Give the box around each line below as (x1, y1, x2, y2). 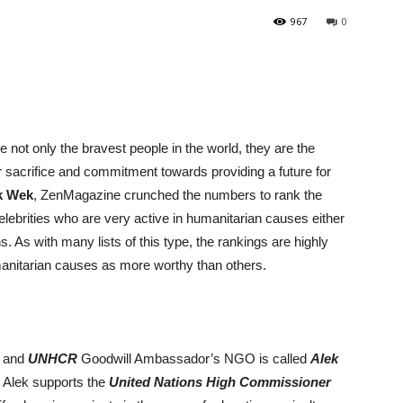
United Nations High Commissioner (109, 374, 331, 390)
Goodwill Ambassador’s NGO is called (81, 351, 310, 366)
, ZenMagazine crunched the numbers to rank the (33, 187, 322, 202)
